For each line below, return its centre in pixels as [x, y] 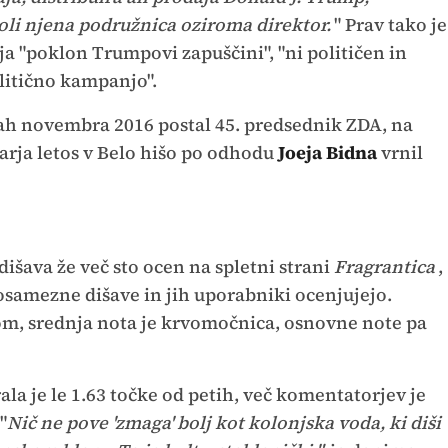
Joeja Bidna [329, 153]
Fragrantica [384, 267]
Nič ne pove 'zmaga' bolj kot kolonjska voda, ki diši [223, 423]
